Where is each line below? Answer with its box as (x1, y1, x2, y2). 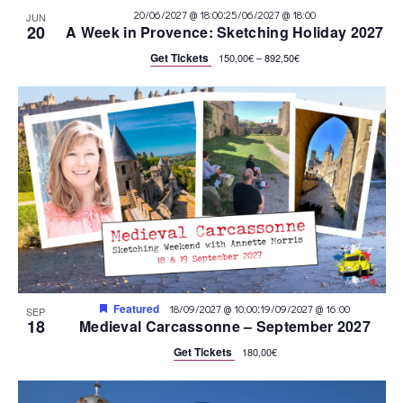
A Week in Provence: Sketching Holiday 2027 (66, 21, 384, 42)
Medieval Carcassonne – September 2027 (78, 315, 372, 336)
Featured (113, 300, 159, 317)
